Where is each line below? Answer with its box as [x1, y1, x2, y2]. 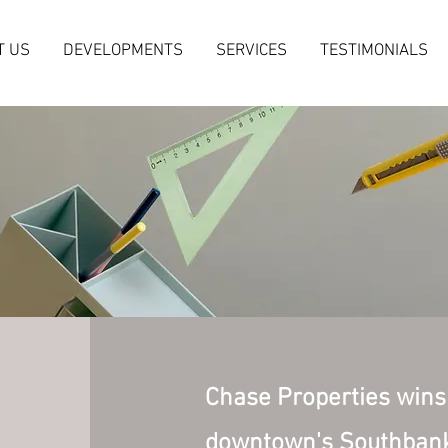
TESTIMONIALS [319, 41, 428, 61]
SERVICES [215, 41, 287, 61]
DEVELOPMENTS [62, 41, 183, 61]
